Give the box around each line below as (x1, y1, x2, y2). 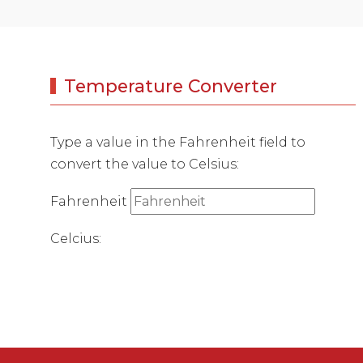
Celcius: (50, 230, 102, 246)
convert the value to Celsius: (50, 156, 240, 172)
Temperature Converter (63, 75, 277, 96)
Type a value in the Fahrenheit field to (50, 134, 306, 150)
